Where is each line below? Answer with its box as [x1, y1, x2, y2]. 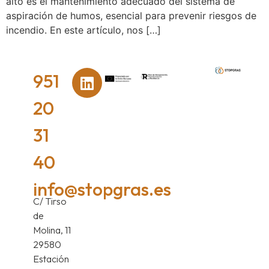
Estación [32, 253, 69, 265]
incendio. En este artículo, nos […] [6, 24, 161, 37]
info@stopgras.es [32, 178, 171, 201]
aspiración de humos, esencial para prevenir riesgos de [6, 10, 256, 22]
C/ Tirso [32, 195, 67, 208]
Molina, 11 [32, 224, 71, 237]
